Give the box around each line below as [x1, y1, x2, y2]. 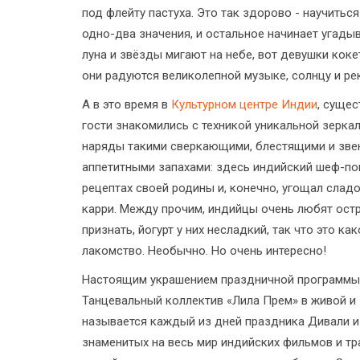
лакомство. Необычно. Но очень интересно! [82, 243, 326, 258]
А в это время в [82, 96, 171, 112]
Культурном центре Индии [171, 96, 317, 112]
